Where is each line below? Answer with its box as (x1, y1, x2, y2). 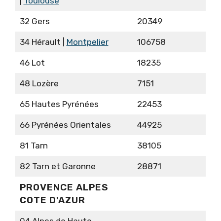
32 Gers (19, 16, 50, 27)
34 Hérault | (19, 37, 67, 47)
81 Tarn (19, 141, 48, 151)
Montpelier (66, 37, 109, 47)
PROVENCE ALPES (19, 182, 109, 193)
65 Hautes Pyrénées (19, 99, 99, 110)
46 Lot (19, 58, 45, 68)
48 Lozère (19, 78, 59, 89)
